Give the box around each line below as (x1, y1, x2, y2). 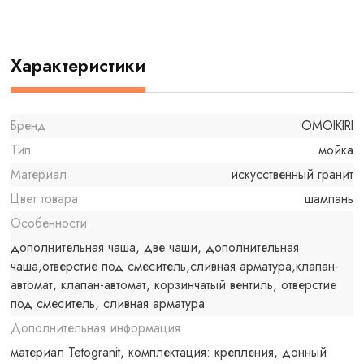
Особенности (11, 214, 88, 233)
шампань (304, 189, 353, 209)
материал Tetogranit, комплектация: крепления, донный (11, 343, 327, 362)
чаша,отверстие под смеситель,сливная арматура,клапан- (11, 257, 340, 276)
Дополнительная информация (11, 318, 181, 338)
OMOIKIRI (301, 116, 353, 136)
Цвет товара (11, 189, 79, 209)
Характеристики (11, 52, 146, 78)
